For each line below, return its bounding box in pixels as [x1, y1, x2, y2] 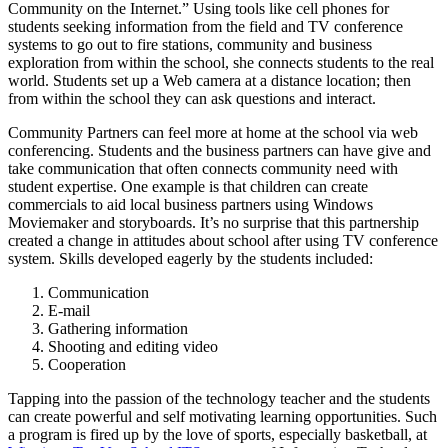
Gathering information [48, 319, 188, 337]
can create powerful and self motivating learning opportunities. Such [8, 407, 437, 425]
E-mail [48, 301, 90, 319]
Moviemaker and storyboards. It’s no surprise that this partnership [8, 213, 419, 231]
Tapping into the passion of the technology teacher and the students [8, 389, 430, 407]
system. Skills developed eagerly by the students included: [8, 249, 373, 267]
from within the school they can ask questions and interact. [8, 89, 376, 107]
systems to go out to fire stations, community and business [8, 35, 372, 53]
